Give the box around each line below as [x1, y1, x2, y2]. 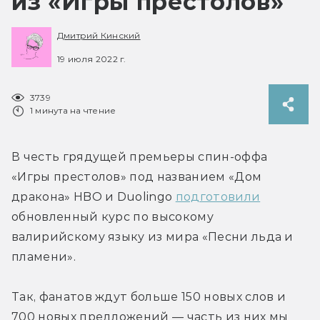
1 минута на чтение [30, 104, 116, 116]
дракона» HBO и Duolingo [11, 189, 176, 204]
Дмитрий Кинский [57, 30, 141, 41]
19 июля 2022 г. [57, 53, 126, 64]
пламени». [11, 249, 76, 264]
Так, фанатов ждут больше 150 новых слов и [11, 289, 286, 304]
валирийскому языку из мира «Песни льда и [11, 229, 294, 244]
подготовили [175, 189, 261, 204]
